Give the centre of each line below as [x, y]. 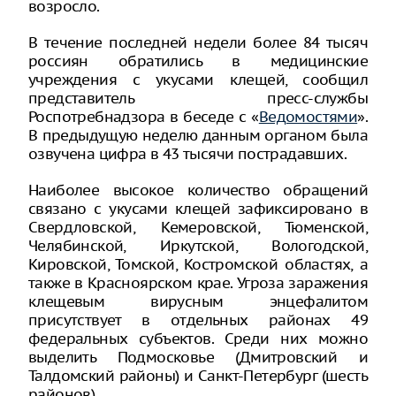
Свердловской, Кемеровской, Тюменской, [198, 227]
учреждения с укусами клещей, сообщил [198, 80]
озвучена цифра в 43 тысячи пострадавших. [187, 154]
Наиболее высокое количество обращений [198, 190]
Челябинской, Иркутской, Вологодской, [198, 246]
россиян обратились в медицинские [198, 61]
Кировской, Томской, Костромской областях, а [198, 264]
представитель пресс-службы [198, 98]
